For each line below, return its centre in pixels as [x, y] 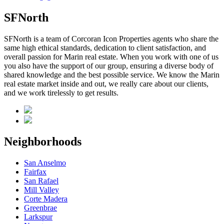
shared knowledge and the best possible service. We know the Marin [112, 74]
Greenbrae [40, 208]
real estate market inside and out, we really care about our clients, [106, 83]
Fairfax [35, 172]
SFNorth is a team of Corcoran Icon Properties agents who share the [111, 38]
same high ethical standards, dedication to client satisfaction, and [105, 47]
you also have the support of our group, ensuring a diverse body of [109, 65]
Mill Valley [41, 190]
